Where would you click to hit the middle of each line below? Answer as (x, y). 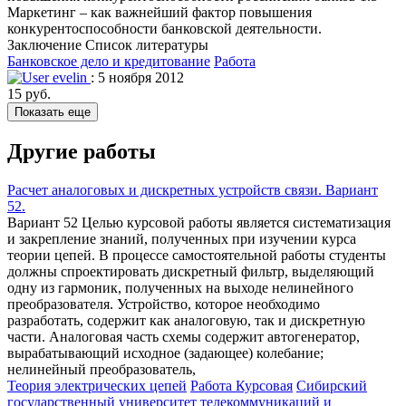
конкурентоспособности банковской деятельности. (164, 29)
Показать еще (53, 112)
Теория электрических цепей (97, 385)
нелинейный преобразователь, (101, 369)
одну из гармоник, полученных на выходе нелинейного (180, 287)
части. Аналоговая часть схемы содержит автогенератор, (184, 336)
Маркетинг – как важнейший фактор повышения (159, 13)
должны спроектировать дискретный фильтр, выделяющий (191, 271)
